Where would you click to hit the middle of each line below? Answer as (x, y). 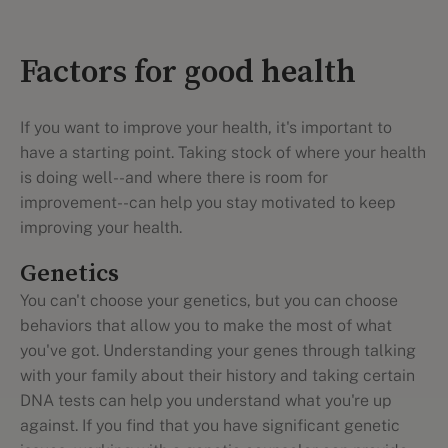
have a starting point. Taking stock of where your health (223, 152)
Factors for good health (188, 73)
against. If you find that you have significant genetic (210, 425)
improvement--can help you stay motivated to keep (207, 202)
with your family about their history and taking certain (217, 375)
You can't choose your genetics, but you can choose (209, 300)
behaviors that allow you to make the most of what (206, 325)
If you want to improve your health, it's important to (206, 127)
